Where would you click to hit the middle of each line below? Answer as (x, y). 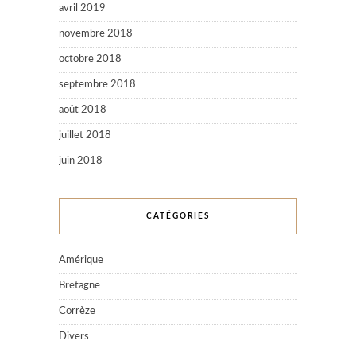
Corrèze (77, 311)
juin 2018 (81, 161)
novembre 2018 (96, 33)
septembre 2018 (97, 84)
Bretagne (79, 285)
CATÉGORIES (178, 216)
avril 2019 (82, 8)
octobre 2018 (90, 59)
